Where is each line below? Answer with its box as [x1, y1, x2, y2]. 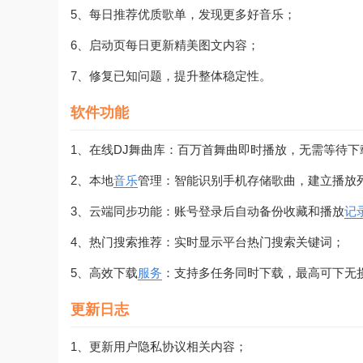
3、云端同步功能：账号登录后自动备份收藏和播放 [70, 203, 344, 218]
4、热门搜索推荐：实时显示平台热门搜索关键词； [70, 234, 344, 249]
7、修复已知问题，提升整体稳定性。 [70, 68, 271, 83]
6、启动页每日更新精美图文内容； [70, 37, 259, 52]
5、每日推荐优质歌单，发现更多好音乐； [70, 6, 296, 21]
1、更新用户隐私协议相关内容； [70, 339, 247, 353]
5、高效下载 [70, 265, 138, 280]
